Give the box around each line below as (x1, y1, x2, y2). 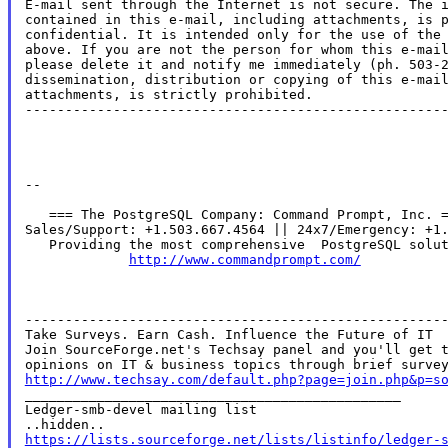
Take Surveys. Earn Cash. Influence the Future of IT (24, 326, 433, 342)
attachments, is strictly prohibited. (24, 86, 313, 102)
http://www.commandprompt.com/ (128, 251, 361, 267)
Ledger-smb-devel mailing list (24, 401, 257, 417)
